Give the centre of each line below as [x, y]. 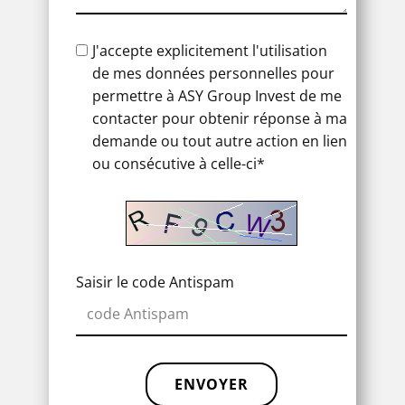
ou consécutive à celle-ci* [179, 164]
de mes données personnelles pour [213, 73]
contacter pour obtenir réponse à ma [220, 118]
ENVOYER [212, 384]
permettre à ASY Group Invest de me [217, 96]
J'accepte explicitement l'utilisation [210, 51]
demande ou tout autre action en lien [220, 141]
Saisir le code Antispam [155, 282]
